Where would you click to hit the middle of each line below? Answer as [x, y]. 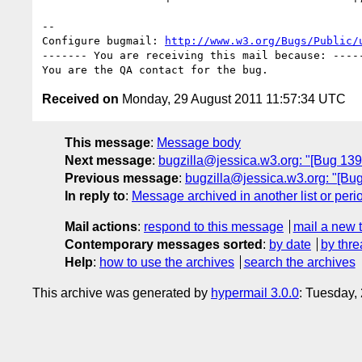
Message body [199, 142]
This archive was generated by [122, 293]
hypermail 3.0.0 [255, 293]
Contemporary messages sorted [164, 244]
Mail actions [101, 226]
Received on [80, 99]
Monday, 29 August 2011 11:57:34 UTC [232, 99]
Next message [108, 160]
